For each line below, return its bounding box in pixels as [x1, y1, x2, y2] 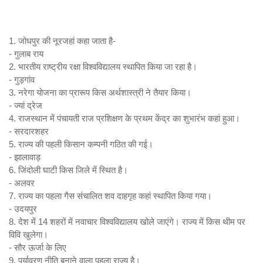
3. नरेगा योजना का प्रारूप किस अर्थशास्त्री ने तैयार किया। [9, 87, 191, 97]
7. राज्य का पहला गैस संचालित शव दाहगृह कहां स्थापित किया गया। [9, 191, 212, 201]
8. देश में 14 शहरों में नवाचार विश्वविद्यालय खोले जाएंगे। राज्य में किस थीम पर [9, 217, 245, 227]
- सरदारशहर [9, 126, 49, 136]
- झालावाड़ [9, 152, 41, 162]
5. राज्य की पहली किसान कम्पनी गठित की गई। [9, 139, 153, 149]
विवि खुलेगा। [9, 230, 48, 240]
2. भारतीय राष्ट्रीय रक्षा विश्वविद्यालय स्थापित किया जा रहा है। [9, 62, 197, 72]
